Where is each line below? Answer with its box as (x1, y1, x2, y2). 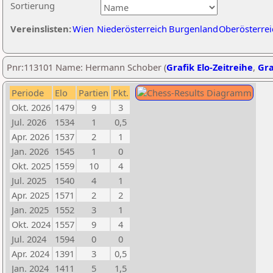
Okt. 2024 (12, 218, 51, 230)
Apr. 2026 (12, 130, 49, 143)
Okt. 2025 (12, 160, 51, 172)
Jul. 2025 (12, 174, 46, 186)
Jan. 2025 (12, 204, 49, 216)
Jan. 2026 (12, 145, 49, 157)
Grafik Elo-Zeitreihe (166, 61, 253, 73)
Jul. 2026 (12, 116, 46, 128)
